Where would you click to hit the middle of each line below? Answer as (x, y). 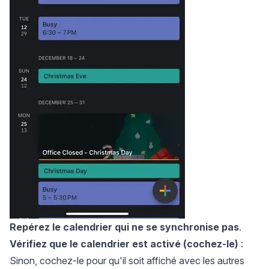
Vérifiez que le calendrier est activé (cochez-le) (124, 244)
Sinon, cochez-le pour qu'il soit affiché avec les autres (127, 261)
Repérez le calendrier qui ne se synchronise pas (124, 227)
